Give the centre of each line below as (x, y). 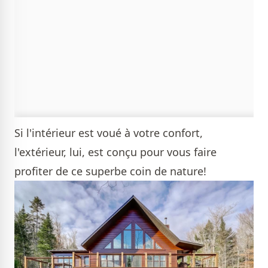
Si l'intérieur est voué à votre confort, (109, 133)
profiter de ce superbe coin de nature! (110, 171)
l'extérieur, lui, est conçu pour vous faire (115, 152)
